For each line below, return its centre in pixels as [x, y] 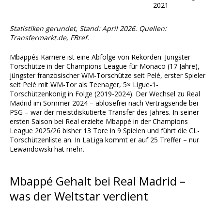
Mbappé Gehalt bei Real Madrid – [98, 181]
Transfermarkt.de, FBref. [49, 38]
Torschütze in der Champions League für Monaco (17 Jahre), [105, 66]
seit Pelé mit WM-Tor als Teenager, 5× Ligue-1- [84, 85]
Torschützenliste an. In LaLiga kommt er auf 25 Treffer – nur [104, 140]
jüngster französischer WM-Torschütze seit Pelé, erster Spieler [108, 76]
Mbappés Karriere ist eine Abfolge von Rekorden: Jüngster [100, 57]
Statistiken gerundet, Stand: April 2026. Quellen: [88, 29]
